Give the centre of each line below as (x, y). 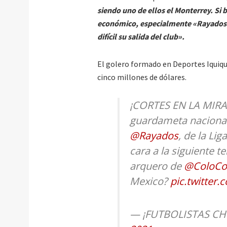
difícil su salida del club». (141, 37)
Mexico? (150, 181)
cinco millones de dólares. (142, 77)
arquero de (157, 166)
